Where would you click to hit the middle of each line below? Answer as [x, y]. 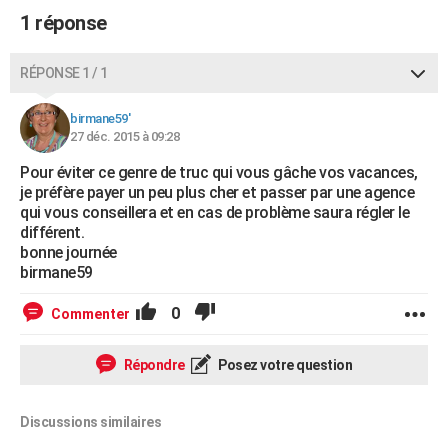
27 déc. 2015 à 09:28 [124, 136]
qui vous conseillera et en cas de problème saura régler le [214, 212]
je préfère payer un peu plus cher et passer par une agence [217, 192]
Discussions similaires [90, 422]
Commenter [90, 314]
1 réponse [63, 23]
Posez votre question [283, 365]
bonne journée [68, 252]
